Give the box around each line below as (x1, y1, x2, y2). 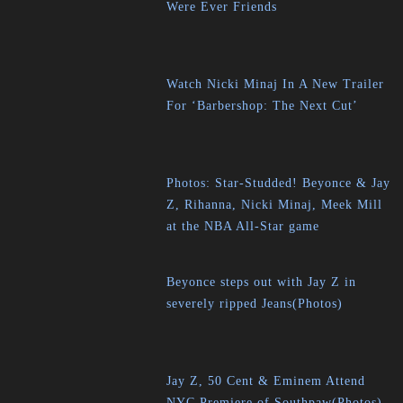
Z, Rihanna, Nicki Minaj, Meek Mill (166, 197, 383, 211)
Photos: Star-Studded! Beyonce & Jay (166, 175, 391, 190)
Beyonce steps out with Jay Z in (166, 274, 357, 289)
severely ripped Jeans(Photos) (166, 296, 344, 310)
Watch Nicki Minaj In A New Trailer (166, 76, 385, 91)
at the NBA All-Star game (166, 219, 320, 233)
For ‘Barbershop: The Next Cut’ (166, 98, 359, 112)
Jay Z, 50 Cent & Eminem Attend (166, 373, 366, 388)
